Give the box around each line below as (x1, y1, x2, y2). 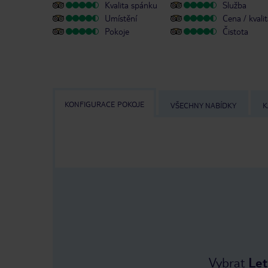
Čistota (223, 26, 248, 37)
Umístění (105, 13, 137, 24)
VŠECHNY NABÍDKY (170, 100, 236, 110)
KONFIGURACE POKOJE (65, 99, 144, 109)
